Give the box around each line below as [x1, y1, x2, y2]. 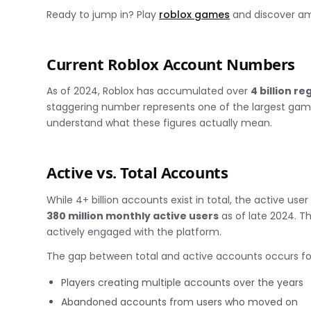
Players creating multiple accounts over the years [61, 275, 304, 289]
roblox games [159, 8, 230, 22]
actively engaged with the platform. [47, 224, 222, 239]
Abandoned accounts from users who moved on [61, 294, 299, 309]
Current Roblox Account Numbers [47, 53, 296, 75]
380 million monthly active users [47, 208, 219, 223]
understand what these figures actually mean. [47, 116, 273, 131]
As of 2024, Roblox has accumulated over [47, 84, 251, 99]
